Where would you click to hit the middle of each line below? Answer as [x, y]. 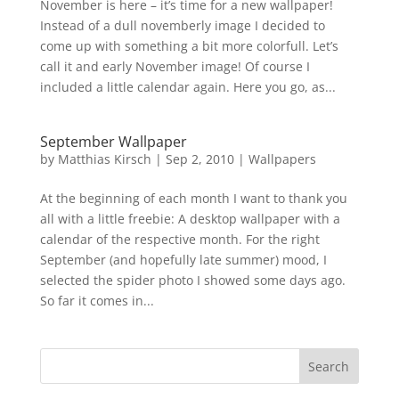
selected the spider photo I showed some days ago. [192, 281]
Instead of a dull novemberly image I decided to [182, 26]
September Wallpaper [113, 142]
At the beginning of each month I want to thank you [193, 199]
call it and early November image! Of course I [175, 67]
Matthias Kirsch [104, 159]
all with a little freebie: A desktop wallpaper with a [190, 219]
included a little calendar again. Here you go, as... [187, 87]
